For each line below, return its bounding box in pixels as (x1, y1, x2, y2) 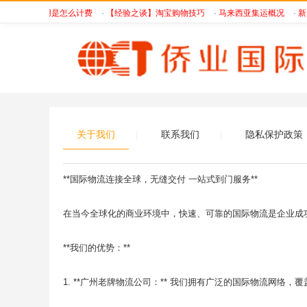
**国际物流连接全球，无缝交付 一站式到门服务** (63, 174, 258, 184)
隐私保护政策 (245, 129, 303, 140)
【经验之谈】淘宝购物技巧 (99, 8, 199, 18)
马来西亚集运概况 (211, 8, 279, 18)
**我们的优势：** (63, 243, 130, 253)
